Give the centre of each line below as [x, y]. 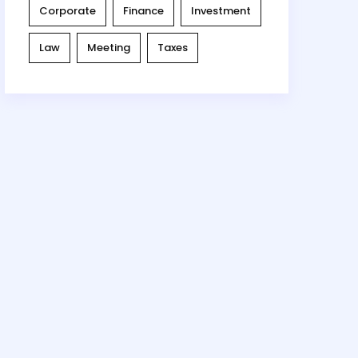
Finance [143, 11]
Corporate [68, 11]
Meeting [109, 48]
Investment [221, 11]
